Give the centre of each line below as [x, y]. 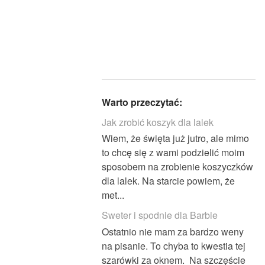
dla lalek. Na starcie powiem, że [168, 181]
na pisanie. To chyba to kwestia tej [174, 245]
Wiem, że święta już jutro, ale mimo [175, 138]
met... [113, 195]
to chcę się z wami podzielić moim [173, 153]
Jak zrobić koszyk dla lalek [158, 122]
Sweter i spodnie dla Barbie [160, 215]
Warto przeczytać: [142, 102]
